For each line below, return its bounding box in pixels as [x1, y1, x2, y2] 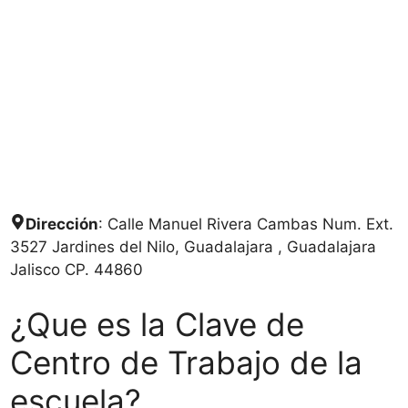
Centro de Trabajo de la [10, 342, 362, 382]
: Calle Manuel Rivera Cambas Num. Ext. [98, 215, 393, 233]
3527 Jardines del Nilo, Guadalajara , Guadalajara [10, 238, 376, 256]
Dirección [25, 215, 98, 233]
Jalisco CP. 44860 [10, 260, 143, 279]
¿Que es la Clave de [10, 304, 304, 343]
